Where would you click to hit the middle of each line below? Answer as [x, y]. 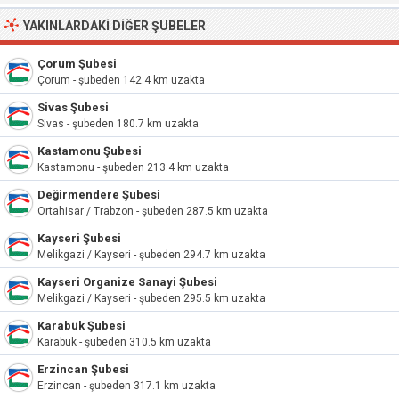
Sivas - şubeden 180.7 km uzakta [118, 124]
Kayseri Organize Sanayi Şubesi [127, 282]
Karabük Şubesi [81, 326]
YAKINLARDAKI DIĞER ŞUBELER [114, 26]
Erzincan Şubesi [83, 369]
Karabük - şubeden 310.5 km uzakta [124, 342]
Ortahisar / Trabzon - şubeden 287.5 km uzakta [153, 211]
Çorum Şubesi [77, 64]
